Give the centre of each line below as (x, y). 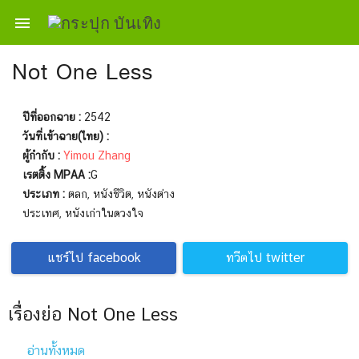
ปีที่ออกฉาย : (52, 117)
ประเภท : (44, 194)
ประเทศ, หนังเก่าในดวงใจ (83, 213)
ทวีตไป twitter (265, 258)
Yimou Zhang (97, 155)
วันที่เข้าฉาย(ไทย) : (66, 136)
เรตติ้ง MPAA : (56, 175)
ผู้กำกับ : (41, 155)
